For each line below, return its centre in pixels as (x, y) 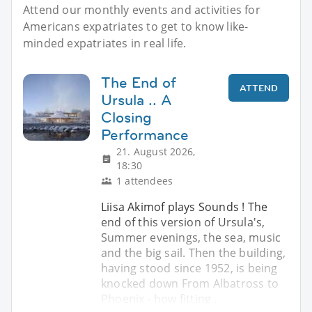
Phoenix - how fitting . (159, 298)
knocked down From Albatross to (190, 283)
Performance (145, 134)
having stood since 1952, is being (189, 268)
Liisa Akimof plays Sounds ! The (185, 206)
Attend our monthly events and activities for (142, 9)
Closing (126, 117)
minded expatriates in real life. (105, 43)
